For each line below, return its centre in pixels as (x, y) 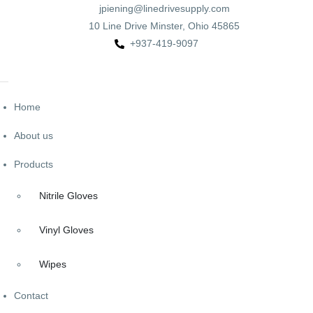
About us (34, 136)
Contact (31, 296)
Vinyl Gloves (66, 230)
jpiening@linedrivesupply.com (164, 8)
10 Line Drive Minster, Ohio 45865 (165, 26)
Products (34, 164)
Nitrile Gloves (68, 196)
